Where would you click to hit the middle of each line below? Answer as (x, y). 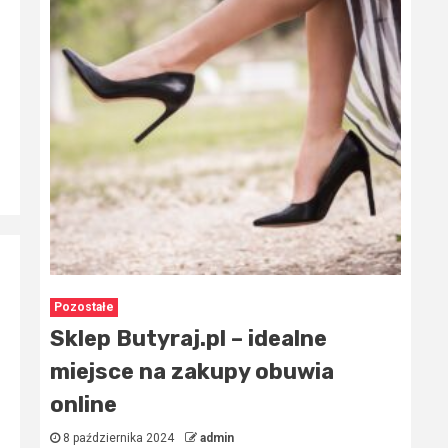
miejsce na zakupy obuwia (192, 372)
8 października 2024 (118, 438)
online (83, 405)
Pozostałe (84, 307)
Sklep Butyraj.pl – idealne (188, 339)
